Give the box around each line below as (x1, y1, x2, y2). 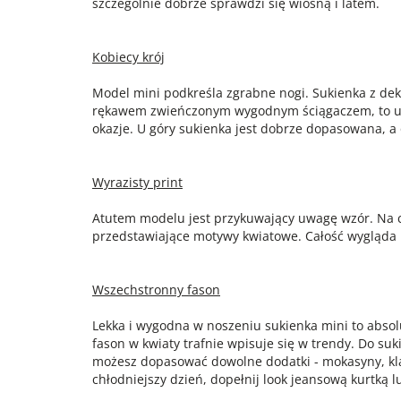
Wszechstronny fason (92, 281, 220, 298)
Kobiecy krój (92, 48, 165, 65)
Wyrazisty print (92, 174, 183, 191)
